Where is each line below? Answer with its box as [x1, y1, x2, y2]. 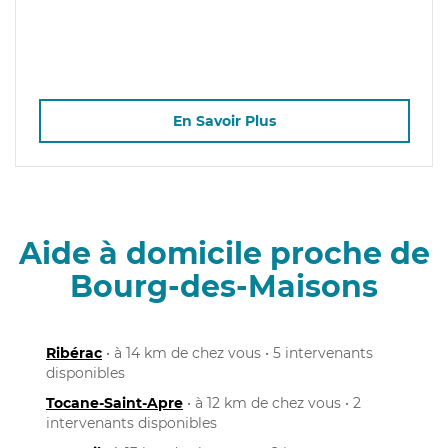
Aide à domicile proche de [18, 234, 430, 272]
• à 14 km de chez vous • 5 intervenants [102, 343, 373, 362]
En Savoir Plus [172, 112, 276, 131]
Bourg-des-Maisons [70, 267, 378, 305]
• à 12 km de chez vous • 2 [183, 393, 361, 412]
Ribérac [46, 343, 102, 362]
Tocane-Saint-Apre [46, 393, 183, 412]
